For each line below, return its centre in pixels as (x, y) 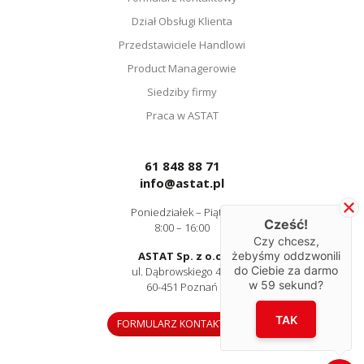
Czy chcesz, (286, 241)
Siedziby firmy (182, 91)
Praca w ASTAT (182, 115)
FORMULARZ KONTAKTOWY (182, 323)
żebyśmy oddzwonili (286, 256)
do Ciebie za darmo (286, 271)
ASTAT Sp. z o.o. (182, 256)
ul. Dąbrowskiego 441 (182, 271)
